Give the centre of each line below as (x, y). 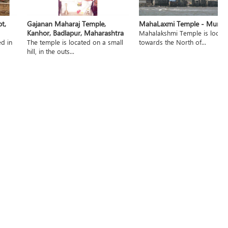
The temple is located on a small (75, 42)
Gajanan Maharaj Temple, (66, 23)
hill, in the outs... (50, 51)
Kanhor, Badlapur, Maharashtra (75, 33)
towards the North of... (172, 42)
